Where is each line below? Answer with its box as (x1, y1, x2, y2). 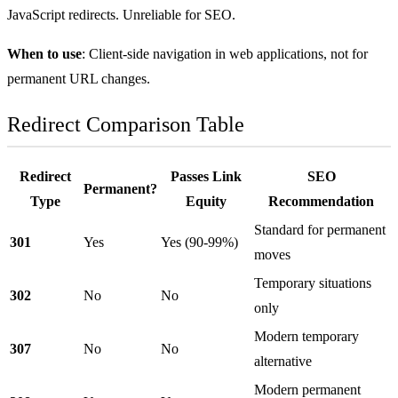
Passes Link (170, 168, 242, 184)
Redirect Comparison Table (7, 112, 244, 136)
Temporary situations (254, 275, 371, 291)
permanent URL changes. (7, 70, 150, 86)
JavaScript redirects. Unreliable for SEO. (7, 6, 235, 22)
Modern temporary (254, 328, 359, 344)
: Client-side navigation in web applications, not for (82, 45, 368, 61)
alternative (254, 353, 312, 369)
